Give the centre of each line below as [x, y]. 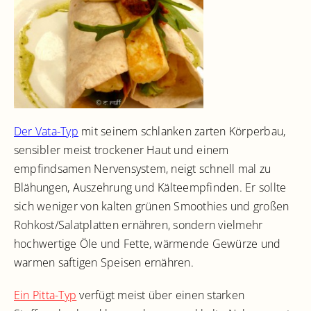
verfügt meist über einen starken [161, 295]
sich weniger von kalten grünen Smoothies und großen [152, 207]
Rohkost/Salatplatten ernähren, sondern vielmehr [138, 225]
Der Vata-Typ [46, 132]
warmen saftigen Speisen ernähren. [104, 263]
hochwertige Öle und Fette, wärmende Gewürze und [148, 244]
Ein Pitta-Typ [45, 295]
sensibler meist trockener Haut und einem [121, 150]
